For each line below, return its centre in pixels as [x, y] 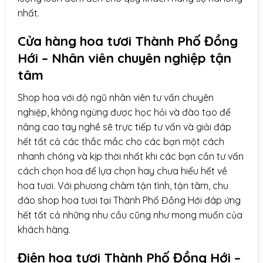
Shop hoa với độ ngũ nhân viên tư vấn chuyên [116, 98]
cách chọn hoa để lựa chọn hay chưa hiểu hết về [122, 171]
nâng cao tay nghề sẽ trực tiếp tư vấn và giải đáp [124, 127]
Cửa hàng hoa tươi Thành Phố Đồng [128, 41]
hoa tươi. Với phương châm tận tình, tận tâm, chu [123, 186]
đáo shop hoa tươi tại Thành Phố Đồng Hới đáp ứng [129, 200]
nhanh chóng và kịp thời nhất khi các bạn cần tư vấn [131, 156]
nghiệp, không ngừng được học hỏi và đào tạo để [124, 112]
